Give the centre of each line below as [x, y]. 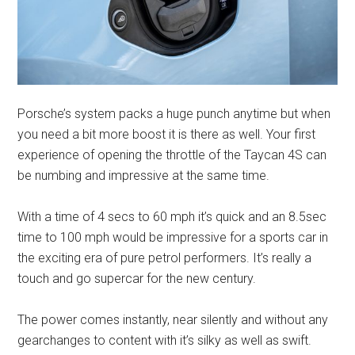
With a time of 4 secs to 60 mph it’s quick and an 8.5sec [172, 217]
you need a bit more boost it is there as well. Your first [167, 135]
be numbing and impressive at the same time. [144, 176]
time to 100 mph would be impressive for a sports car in [173, 238]
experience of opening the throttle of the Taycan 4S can [172, 155]
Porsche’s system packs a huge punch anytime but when [174, 114]
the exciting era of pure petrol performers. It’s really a [165, 258]
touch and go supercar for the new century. [137, 279]
